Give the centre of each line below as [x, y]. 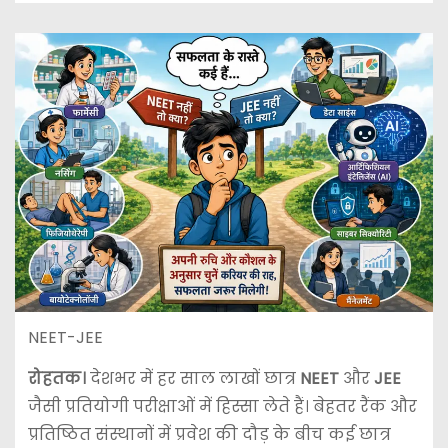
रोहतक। [56, 379]
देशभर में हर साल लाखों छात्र [192, 379]
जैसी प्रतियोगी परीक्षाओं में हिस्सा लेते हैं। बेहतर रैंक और [222, 407]
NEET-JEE [65, 338]
